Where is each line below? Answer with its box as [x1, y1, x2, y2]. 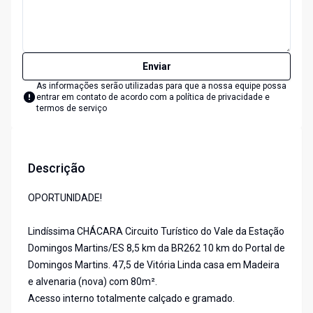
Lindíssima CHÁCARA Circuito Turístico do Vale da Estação [28, 226, 284, 238]
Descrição [28, 161, 85, 176]
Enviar [142, 61, 171, 73]
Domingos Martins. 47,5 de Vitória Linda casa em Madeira [28, 259, 279, 271]
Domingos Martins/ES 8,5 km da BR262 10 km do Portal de [28, 242, 285, 254]
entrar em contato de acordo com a [36, 92, 176, 103]
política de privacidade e [176, 92, 270, 103]
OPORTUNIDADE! [28, 192, 102, 204]
